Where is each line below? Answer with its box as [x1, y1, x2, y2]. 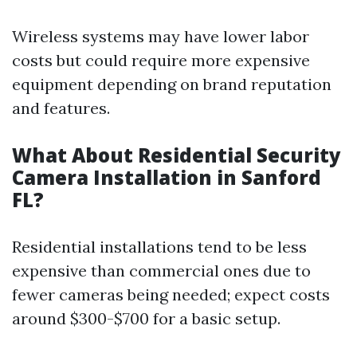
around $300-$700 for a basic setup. [12, 308, 280, 328]
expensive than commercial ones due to [12, 261, 311, 280]
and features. [12, 98, 110, 118]
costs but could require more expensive [12, 50, 310, 70]
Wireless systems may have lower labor [12, 26, 309, 46]
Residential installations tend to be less [12, 237, 307, 257]
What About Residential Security [12, 142, 341, 168]
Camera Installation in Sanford [12, 164, 321, 190]
